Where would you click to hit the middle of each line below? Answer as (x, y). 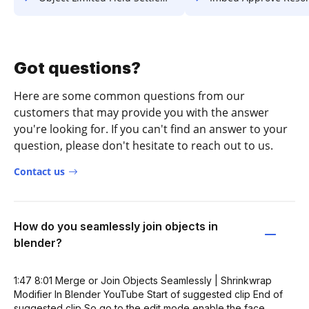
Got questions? (77, 68)
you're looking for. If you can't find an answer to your (151, 129)
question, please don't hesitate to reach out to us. (143, 145)
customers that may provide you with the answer (141, 112)
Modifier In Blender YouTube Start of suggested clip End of (148, 294)
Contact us (39, 171)
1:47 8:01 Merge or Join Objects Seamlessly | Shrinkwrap (143, 280)
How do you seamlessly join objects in (116, 226)
